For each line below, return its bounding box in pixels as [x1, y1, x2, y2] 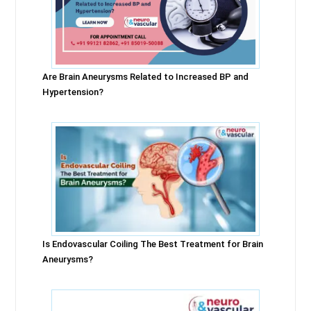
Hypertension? [42, 87, 104, 97]
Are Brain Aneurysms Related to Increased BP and [42, 72, 249, 82]
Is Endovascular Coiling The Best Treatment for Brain [42, 238, 264, 249]
